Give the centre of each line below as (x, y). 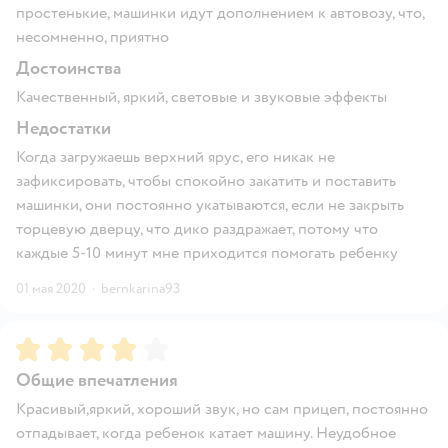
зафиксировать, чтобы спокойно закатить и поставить (206, 180)
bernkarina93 (140, 288)
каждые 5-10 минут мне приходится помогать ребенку (207, 252)
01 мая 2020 (51, 288)
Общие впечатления (97, 380)
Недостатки (63, 128)
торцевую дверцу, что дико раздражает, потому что (197, 228)
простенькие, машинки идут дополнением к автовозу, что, (220, 12)
